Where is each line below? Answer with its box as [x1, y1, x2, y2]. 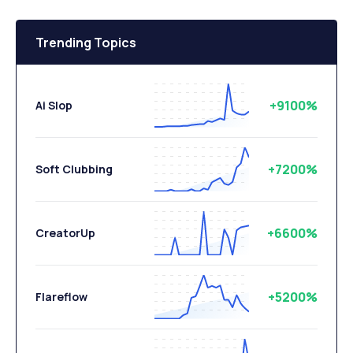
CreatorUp [35, 225, 95, 241]
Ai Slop [35, 98, 72, 113]
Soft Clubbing [35, 162, 113, 177]
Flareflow [35, 289, 87, 305]
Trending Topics [35, 34, 136, 52]
